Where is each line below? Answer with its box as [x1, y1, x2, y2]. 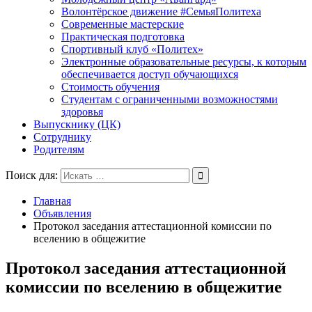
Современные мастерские [61, 18, 184, 30]
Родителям [33, 143, 84, 155]
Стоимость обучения [61, 81, 159, 93]
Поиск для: [6, 169, 58, 181]
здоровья [61, 106, 103, 118]
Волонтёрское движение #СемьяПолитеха [61, 6, 261, 17]
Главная [33, 195, 71, 207]
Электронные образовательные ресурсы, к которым [61, 56, 306, 68]
